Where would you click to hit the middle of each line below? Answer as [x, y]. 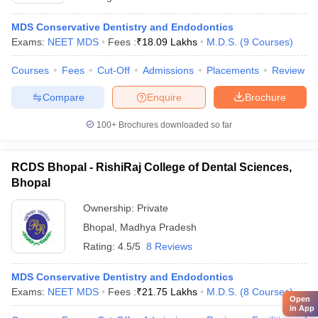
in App [302, 308]
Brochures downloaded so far [174, 125]
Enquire [164, 97]
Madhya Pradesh [158, 227]
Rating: [100, 246]
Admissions [168, 70]
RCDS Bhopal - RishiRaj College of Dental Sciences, [152, 167]
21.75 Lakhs [170, 292]
